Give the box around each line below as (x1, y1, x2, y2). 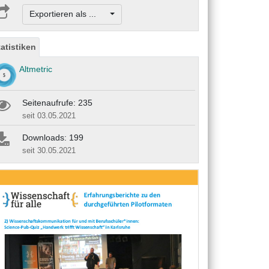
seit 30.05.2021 (22, 145, 76, 155)
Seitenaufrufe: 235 (22, 97, 92, 107)
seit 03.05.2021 (22, 110, 76, 120)
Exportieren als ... (29, 9, 108, 19)
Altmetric (19, 64, 52, 74)
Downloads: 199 (22, 132, 83, 142)
